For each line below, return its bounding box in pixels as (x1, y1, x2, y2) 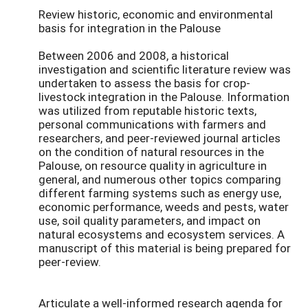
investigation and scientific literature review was (38, 60, 291, 77)
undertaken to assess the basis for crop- (38, 74, 250, 91)
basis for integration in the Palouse (38, 19, 221, 36)
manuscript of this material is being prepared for (38, 239, 291, 256)
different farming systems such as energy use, (38, 184, 281, 201)
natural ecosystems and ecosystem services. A (38, 225, 285, 242)
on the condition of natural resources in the (38, 143, 264, 159)
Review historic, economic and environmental (38, 5, 273, 22)
